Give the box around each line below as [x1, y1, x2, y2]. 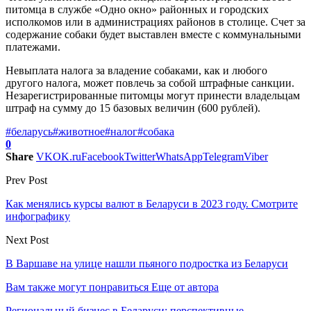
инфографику [6, 210, 70, 222]
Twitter [124, 150, 155, 162]
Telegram [203, 150, 244, 162]
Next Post [6, 233, 49, 246]
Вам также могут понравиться [6, 280, 149, 293]
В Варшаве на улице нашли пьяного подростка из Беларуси [6, 257, 288, 269]
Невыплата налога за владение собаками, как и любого [6, 64, 267, 76]
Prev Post [6, 174, 47, 186]
